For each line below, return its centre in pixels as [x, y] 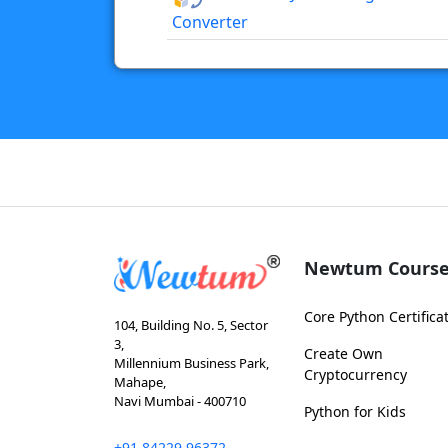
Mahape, [140, 382]
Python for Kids [355, 412]
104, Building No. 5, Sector [191, 325]
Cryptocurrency [355, 375]
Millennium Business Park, [191, 363]
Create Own [343, 354]
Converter [210, 22]
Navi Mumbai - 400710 [180, 401]
